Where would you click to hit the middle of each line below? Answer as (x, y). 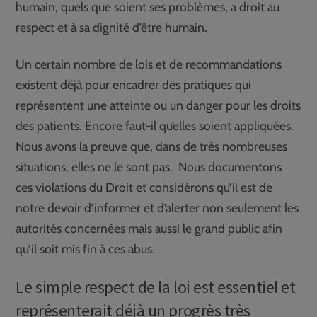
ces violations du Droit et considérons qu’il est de (144, 188)
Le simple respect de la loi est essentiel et (156, 287)
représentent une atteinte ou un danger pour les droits (158, 105)
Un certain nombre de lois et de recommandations (149, 64)
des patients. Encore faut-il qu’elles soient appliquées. (155, 126)
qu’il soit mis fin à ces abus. (86, 249)
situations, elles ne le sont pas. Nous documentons (149, 167)
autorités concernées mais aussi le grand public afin (149, 229)
